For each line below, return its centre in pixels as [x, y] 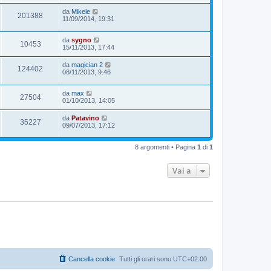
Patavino [85, 118]
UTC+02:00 [190, 259]
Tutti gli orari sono [146, 259]
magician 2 [87, 64]
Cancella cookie [92, 259]
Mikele [81, 12]
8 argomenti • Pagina [166, 147]
